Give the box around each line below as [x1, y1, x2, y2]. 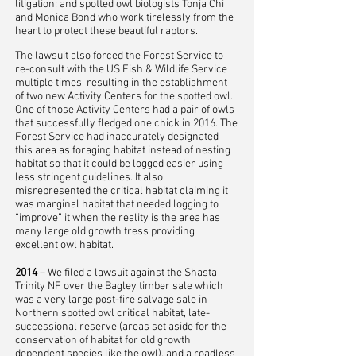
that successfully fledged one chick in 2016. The [15, 117, 238, 130]
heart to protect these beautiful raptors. [15, 25, 200, 38]
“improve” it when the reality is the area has [15, 211, 220, 225]
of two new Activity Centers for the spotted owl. [15, 90, 233, 103]
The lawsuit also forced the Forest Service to [15, 49, 223, 63]
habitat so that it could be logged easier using [15, 157, 223, 171]
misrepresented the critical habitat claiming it [15, 184, 228, 198]
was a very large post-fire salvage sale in [15, 293, 207, 307]
